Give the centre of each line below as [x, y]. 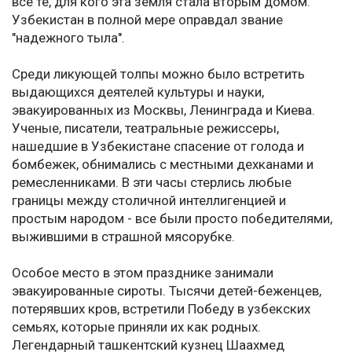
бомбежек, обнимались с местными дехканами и [163, 165]
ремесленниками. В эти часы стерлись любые [152, 183]
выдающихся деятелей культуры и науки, [138, 92]
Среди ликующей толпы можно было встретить [158, 74]
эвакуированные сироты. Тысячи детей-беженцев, [167, 291]
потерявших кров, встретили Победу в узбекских [161, 309]
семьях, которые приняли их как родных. [136, 327]
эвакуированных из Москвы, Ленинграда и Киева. [163, 110]
